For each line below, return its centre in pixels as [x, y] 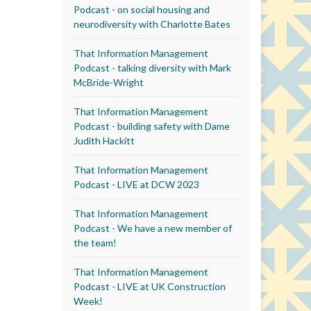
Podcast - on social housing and [142, 9]
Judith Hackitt [104, 140]
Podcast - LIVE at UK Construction [150, 286]
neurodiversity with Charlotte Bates [152, 24]
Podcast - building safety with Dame [152, 126]
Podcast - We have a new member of [153, 228]
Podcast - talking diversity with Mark [152, 67]
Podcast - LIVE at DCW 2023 [136, 184]
